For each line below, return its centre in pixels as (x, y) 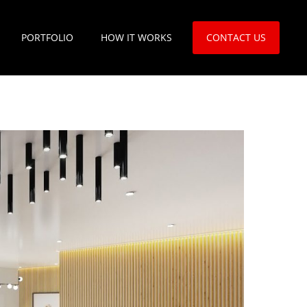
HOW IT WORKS (136, 37)
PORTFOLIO (47, 37)
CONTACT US (236, 37)
